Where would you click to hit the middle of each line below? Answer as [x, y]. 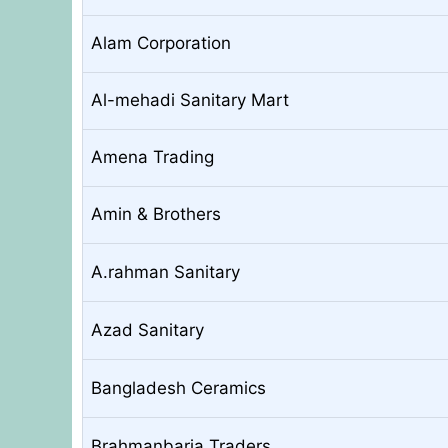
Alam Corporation [161, 42]
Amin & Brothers [156, 213]
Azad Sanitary [147, 329]
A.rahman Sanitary [165, 271]
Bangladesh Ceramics [178, 387]
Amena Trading [152, 156]
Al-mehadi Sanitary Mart [190, 99]
